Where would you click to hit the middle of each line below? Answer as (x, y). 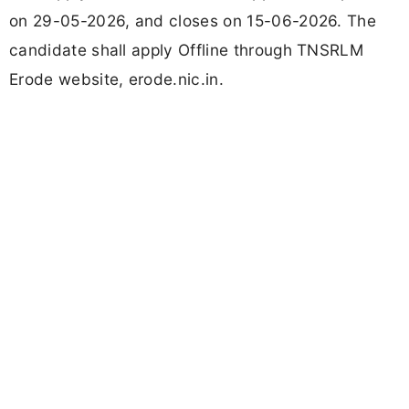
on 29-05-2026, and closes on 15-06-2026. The (193, 21)
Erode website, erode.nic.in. (116, 79)
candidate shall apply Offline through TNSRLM (187, 50)
